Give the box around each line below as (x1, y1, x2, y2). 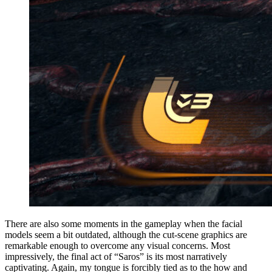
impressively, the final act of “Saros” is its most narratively (5, 251, 227, 262)
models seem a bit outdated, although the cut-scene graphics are (5, 229, 247, 240)
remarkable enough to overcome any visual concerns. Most (5, 240, 230, 251)
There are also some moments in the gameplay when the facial (5, 218, 242, 229)
